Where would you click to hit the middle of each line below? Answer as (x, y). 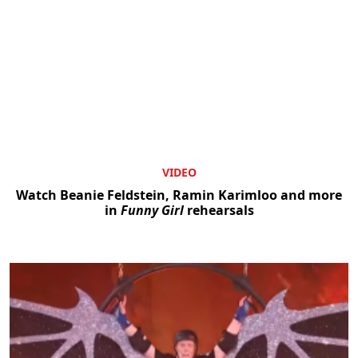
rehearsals (219, 210)
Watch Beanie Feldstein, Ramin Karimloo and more (179, 195)
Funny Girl (152, 210)
